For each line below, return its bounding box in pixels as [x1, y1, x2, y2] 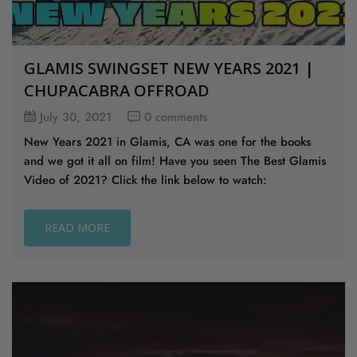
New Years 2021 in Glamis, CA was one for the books [24, 132, 311, 151]
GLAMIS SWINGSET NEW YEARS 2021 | [24, 57, 314, 79]
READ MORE [45, 219, 110, 235]
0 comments [144, 108, 207, 126]
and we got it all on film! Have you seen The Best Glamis [24, 151, 326, 170]
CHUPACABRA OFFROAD [24, 79, 210, 101]
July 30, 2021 [40, 108, 112, 126]
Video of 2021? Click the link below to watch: [24, 171, 267, 189]
